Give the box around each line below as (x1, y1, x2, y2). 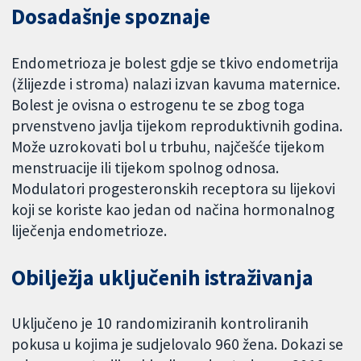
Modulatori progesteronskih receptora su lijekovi (11, 178, 336, 198)
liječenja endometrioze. (11, 220, 168, 240)
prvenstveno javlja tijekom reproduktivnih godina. (11, 115, 343, 135)
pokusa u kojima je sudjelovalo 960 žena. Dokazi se (11, 334, 344, 355)
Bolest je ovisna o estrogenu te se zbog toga (11, 94, 305, 114)
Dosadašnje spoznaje (11, 2, 210, 30)
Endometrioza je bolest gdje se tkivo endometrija (11, 52, 339, 73)
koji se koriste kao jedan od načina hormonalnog (11, 199, 335, 219)
